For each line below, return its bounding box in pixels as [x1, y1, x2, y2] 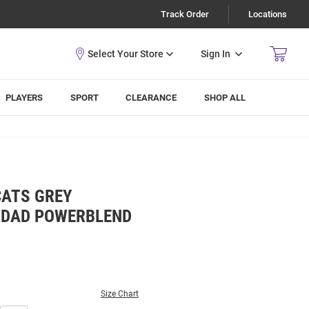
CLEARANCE [126, 92, 177, 103]
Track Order [161, 9, 209, 19]
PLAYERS [6, 92, 43, 103]
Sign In [201, 48, 230, 59]
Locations [248, 9, 287, 19]
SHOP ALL [204, 92, 246, 103]
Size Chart [101, 289, 139, 299]
